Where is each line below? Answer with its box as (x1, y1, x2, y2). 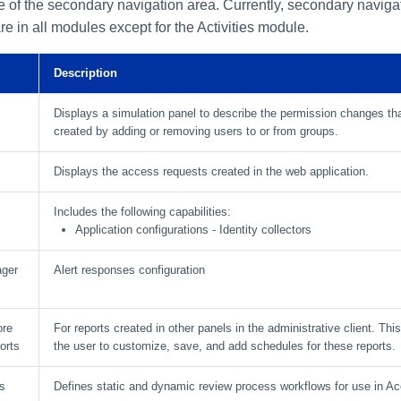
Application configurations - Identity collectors (75, 223, 311, 237)
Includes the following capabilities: (54, 205, 231, 219)
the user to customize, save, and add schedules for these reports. (54, 339, 396, 354)
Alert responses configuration (54, 263, 205, 277)
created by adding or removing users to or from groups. (54, 124, 338, 139)
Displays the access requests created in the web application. (54, 165, 369, 179)
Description (54, 66, 117, 81)
